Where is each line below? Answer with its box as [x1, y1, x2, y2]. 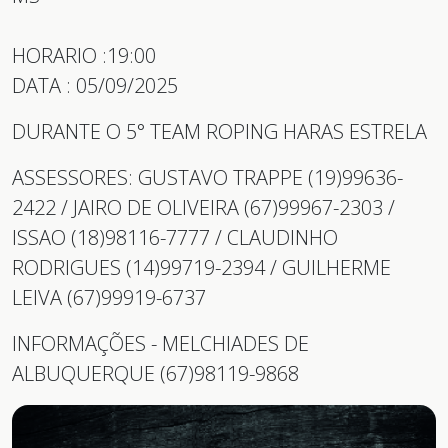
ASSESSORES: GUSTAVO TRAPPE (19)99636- [12, 163, 403, 191]
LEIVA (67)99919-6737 [12, 283, 206, 311]
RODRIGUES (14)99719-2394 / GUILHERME [12, 253, 391, 281]
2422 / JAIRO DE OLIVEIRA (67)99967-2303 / [12, 193, 395, 221]
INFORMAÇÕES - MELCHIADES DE [12, 329, 309, 357]
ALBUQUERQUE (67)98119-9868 [12, 359, 299, 387]
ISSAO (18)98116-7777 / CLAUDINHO [12, 223, 338, 251]
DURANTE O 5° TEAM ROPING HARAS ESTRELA [12, 117, 427, 145]
